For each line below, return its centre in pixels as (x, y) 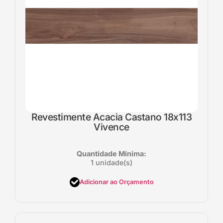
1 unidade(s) (111, 162)
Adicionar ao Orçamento (116, 182)
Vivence (111, 127)
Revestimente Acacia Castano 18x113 (111, 117)
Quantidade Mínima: (111, 153)
